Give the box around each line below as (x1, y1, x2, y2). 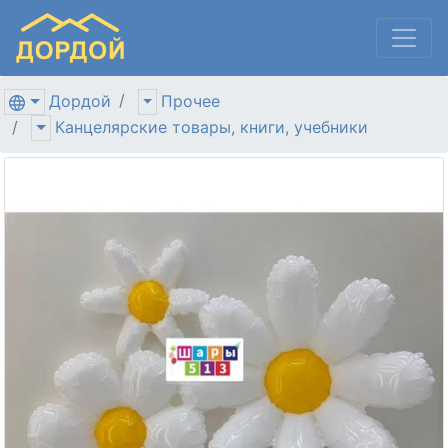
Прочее (161, 90, 221, 111)
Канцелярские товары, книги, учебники (54, 117, 368, 138)
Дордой (48, 90, 111, 111)
